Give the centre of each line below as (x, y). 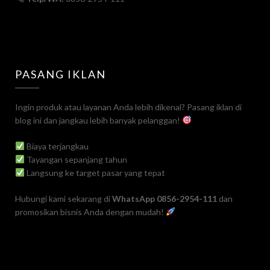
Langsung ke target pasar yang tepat (95, 173)
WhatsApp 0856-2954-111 (165, 199)
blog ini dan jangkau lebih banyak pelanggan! (99, 120)
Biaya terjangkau (56, 146)
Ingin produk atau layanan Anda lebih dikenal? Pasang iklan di (128, 107)
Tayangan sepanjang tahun (76, 159)
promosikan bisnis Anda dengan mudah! (90, 212)
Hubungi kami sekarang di (64, 199)
